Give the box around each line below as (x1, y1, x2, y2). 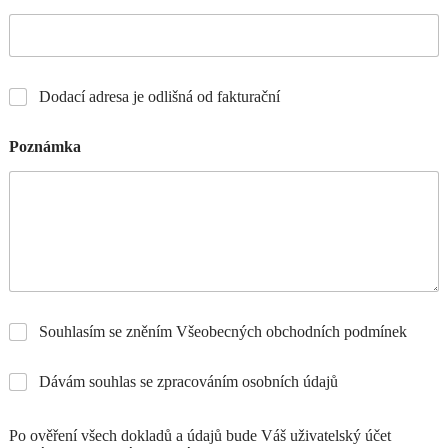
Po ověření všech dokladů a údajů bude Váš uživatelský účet (9, 426, 391, 444)
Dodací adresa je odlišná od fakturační (39, 88, 280, 106)
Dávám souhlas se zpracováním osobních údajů (39, 372, 338, 390)
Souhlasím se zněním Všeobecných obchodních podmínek (39, 322, 407, 340)
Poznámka (9, 138, 81, 156)
